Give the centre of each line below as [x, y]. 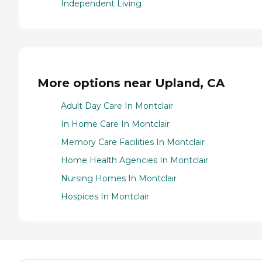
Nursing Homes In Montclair [119, 178]
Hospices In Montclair [105, 196]
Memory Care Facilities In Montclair [133, 142]
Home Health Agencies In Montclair [135, 160]
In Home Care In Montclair [115, 124]
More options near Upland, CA [131, 83]
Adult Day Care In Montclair [117, 106]
